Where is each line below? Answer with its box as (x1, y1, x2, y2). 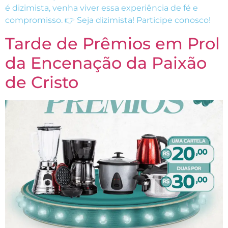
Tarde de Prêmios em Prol (5, 33, 220, 53)
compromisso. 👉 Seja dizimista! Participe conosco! (5, 15, 211, 25)
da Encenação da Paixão (5, 52, 207, 73)
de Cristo (5, 72, 78, 92)
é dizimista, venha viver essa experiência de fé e (5, 3, 198, 13)
